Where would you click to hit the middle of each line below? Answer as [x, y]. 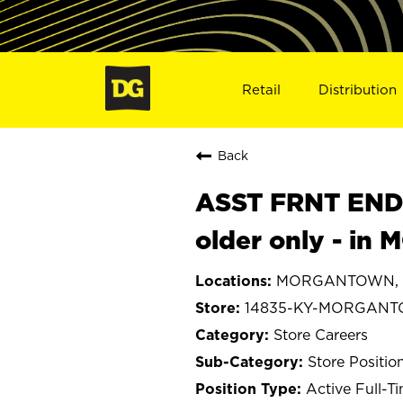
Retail [261, 89]
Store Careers [321, 334]
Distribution [358, 89]
